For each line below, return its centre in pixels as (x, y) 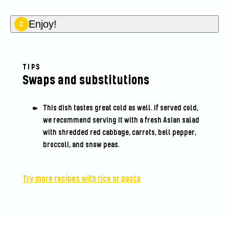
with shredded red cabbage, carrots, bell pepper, (119, 133)
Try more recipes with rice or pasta (81, 179)
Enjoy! (42, 24)
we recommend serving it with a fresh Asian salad (121, 121)
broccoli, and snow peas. (83, 145)
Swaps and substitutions (86, 81)
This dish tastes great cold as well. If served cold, (120, 108)
